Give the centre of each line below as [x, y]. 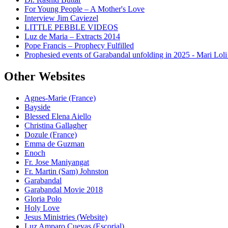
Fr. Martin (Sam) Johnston [66, 172]
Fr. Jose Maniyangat [57, 162]
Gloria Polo [43, 199]
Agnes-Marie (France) [60, 98]
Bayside [37, 107]
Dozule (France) [51, 135]
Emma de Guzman [54, 144]
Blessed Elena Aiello [58, 117]
